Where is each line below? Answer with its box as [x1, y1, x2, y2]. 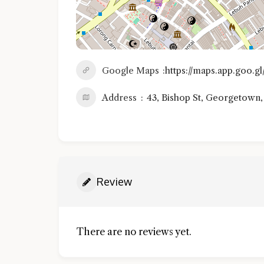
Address [102, 92, 137, 103]
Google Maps [102, 65, 159, 76]
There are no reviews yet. [77, 226, 192, 237]
